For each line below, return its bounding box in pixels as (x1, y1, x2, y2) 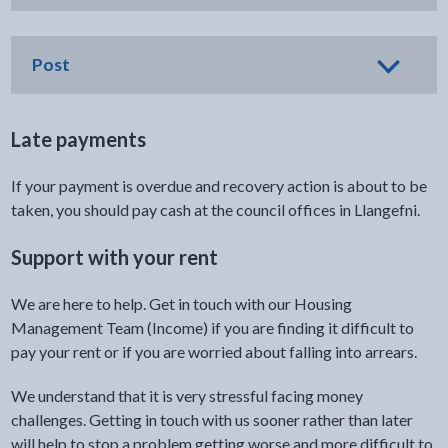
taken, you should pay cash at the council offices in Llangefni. (10, 200, 420, 219)
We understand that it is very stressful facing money (10, 386, 363, 405)
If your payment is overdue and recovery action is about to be (10, 176, 427, 195)
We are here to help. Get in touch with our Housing (10, 294, 352, 313)
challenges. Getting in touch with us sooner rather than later (10, 410, 413, 429)
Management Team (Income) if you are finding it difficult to (10, 318, 414, 337)
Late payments (10, 127, 146, 151)
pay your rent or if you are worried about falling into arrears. (10, 342, 417, 361)
